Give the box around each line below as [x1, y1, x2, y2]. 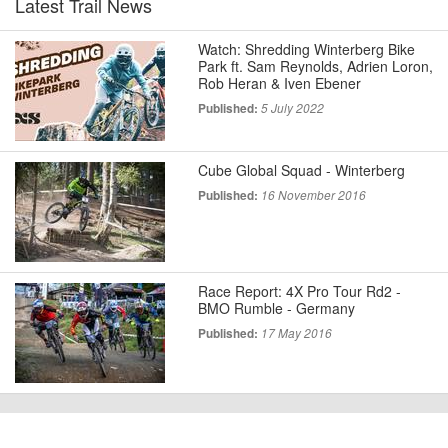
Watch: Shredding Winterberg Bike [197, 39, 415, 60]
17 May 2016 [260, 325, 332, 342]
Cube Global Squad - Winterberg [197, 160, 405, 181]
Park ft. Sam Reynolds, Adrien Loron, [197, 56, 433, 77]
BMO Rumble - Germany [197, 298, 355, 319]
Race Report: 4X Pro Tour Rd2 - [197, 281, 401, 302]
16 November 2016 [260, 187, 366, 204]
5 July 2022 [260, 100, 324, 117]
